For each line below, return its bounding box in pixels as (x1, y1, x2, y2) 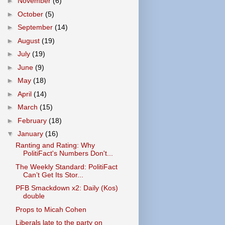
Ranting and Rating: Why (15, 141, 95, 149)
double (23, 192, 45, 200)
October (17, 10, 45, 18)
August (17, 36, 42, 45)
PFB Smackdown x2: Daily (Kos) (15, 184, 118, 192)
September (17, 23, 55, 31)
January (17, 130, 45, 138)
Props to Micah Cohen (15, 205, 86, 213)
